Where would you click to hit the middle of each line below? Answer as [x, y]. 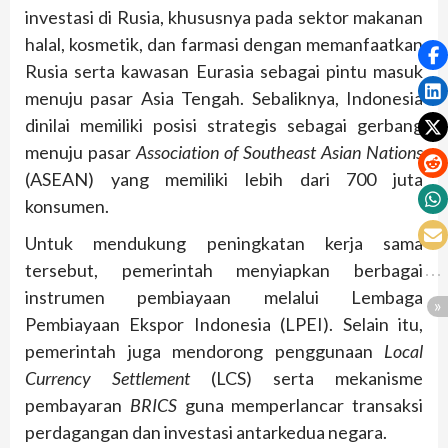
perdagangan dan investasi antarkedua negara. [206, 432]
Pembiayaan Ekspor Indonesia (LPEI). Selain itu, [224, 324]
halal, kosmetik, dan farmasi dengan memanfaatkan [224, 44]
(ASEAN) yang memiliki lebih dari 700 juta [224, 179]
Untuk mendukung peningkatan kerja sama [224, 243]
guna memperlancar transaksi [299, 405]
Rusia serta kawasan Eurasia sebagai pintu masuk [224, 71]
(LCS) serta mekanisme [306, 378]
